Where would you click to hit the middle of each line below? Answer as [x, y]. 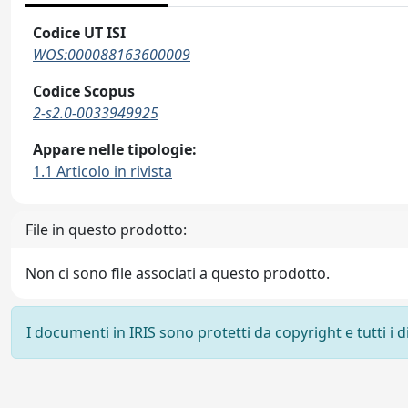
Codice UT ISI [79, 33]
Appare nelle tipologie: [115, 149]
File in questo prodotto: [106, 229]
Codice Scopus [84, 91]
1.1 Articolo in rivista [102, 171]
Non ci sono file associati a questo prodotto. [178, 273]
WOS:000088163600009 [112, 55]
